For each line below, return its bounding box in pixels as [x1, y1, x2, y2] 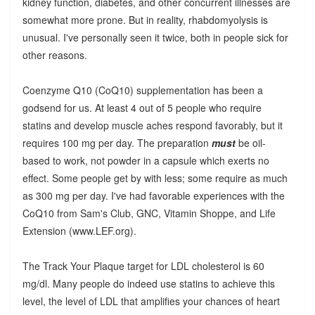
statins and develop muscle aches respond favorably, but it [22, 117, 283, 132]
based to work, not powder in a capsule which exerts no [22, 153, 269, 167]
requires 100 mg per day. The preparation [22, 135, 212, 150]
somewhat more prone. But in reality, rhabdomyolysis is [22, 12, 268, 27]
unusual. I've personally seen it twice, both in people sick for [22, 30, 288, 44]
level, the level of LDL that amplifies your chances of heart [22, 293, 280, 308]
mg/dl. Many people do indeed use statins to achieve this [22, 276, 275, 290]
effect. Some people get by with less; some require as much [22, 170, 288, 185]
